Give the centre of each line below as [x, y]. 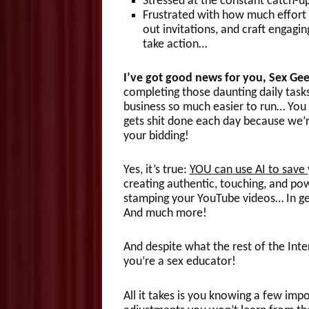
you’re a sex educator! [179, 262]
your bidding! [159, 136]
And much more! [165, 214]
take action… [175, 44]
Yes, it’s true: [156, 170]
